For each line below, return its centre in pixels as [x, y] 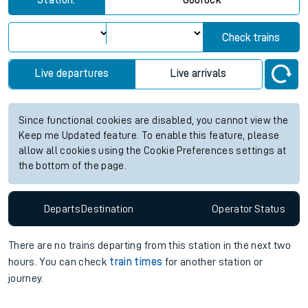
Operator [232, 209]
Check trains [251, 38]
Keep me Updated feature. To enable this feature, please [149, 136]
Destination [107, 209]
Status [269, 209]
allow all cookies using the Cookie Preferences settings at [153, 151]
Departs [62, 209]
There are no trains [53, 245]
